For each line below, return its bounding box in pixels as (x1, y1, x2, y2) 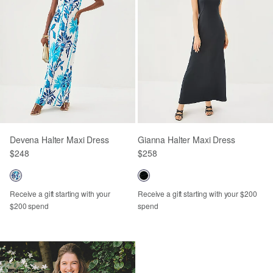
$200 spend (10, 200, 49, 211)
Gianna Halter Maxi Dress (138, 133, 235, 146)
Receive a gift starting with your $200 (138, 188, 257, 199)
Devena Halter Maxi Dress (10, 133, 109, 146)
